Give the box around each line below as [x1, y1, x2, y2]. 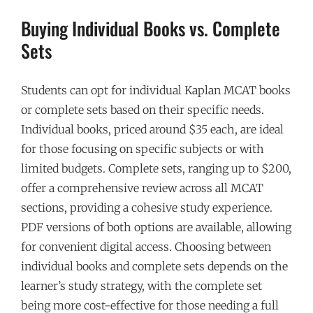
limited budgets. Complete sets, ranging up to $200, [21, 161, 291, 175]
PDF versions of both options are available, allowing [21, 219, 291, 234]
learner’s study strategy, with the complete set [21, 278, 262, 293]
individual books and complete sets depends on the [21, 259, 288, 273]
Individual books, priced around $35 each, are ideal [21, 122, 284, 136]
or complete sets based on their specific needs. [21, 102, 264, 117]
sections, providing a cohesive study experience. [21, 200, 272, 214]
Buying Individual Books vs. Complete [21, 14, 280, 42]
